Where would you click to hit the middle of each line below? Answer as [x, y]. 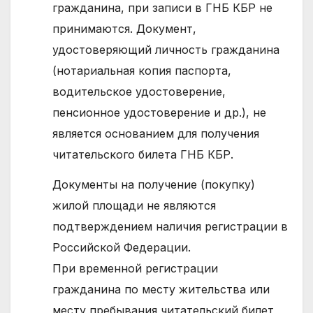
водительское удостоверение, [139, 92]
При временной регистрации [135, 269]
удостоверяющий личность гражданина [166, 50]
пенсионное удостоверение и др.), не [159, 113]
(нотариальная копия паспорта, [142, 71]
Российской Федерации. [122, 248]
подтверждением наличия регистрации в [170, 227]
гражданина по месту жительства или [161, 290]
